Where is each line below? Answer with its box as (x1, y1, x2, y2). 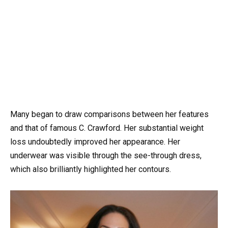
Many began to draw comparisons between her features (10, 109, 209, 120)
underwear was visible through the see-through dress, (10, 151, 202, 161)
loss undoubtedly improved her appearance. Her (10, 137, 180, 147)
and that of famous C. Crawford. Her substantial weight (10, 123, 204, 133)
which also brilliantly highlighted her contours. (10, 164, 171, 175)
